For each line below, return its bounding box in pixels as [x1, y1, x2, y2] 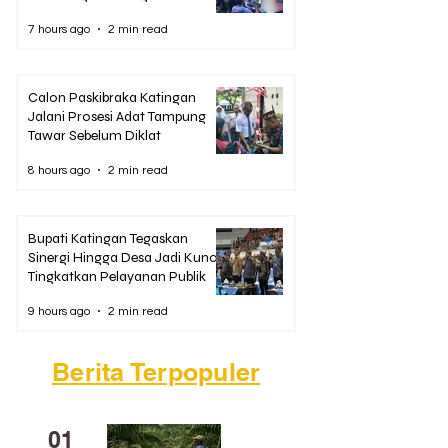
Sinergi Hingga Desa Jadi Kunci [28, 249, 220, 267]
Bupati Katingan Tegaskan [28, 230, 188, 248]
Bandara [28, 5, 82, 23]
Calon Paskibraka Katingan [28, 89, 196, 107]
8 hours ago [28, 163, 90, 177]
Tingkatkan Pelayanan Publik [28, 268, 206, 286]
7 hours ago [28, 22, 90, 36]
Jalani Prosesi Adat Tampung [28, 108, 206, 126]
